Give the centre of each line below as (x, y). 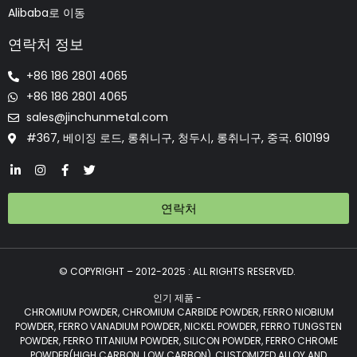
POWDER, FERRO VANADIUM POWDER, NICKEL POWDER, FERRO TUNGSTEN (178, 326)
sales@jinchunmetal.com (97, 118)
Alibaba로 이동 (47, 13)
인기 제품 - (178, 297)
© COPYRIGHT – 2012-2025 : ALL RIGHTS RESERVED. (178, 272)
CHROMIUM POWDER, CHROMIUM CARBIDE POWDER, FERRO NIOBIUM (178, 312)
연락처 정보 (46, 45)
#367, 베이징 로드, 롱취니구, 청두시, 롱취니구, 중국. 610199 (178, 138)
